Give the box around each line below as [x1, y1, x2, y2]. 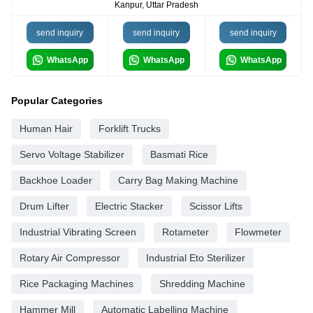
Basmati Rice [150, 149, 208, 161]
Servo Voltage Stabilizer [20, 149, 124, 161]
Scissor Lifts [189, 201, 242, 212]
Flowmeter [235, 226, 282, 238]
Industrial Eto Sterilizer [146, 252, 245, 264]
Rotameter [162, 226, 209, 238]
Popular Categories [11, 95, 103, 107]
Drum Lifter [20, 201, 69, 212]
